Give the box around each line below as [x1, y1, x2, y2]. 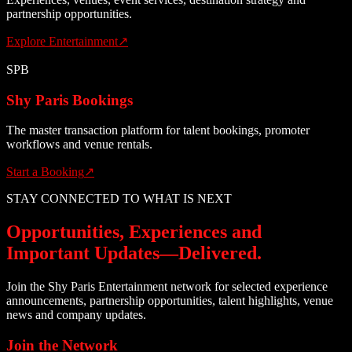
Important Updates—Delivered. [6, 243, 262, 264]
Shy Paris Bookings [6, 91, 133, 108]
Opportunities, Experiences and [6, 222, 262, 243]
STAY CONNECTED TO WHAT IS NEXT [6, 192, 232, 206]
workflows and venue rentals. [6, 137, 152, 152]
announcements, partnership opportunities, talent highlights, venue [6, 294, 333, 308]
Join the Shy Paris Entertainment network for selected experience [6, 280, 328, 294]
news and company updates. [6, 308, 146, 322]
